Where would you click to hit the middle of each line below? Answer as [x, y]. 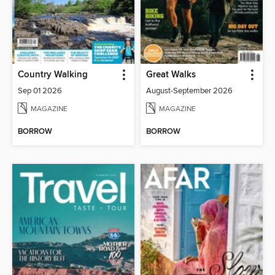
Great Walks [171, 75]
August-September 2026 [189, 91]
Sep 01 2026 [40, 91]
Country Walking [53, 75]
